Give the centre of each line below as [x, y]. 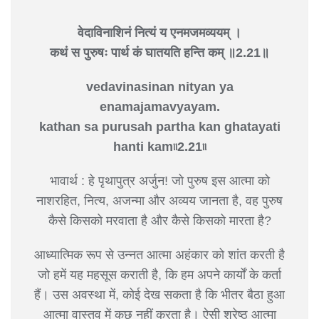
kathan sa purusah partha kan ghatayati [159, 126]
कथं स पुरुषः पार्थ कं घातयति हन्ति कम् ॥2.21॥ [159, 52]
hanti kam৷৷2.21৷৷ [159, 146]
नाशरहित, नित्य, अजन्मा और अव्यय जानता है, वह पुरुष [159, 200]
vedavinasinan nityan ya [159, 87]
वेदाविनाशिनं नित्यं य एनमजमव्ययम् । [159, 32]
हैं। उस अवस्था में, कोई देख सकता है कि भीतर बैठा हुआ [159, 294]
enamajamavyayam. [159, 106]
